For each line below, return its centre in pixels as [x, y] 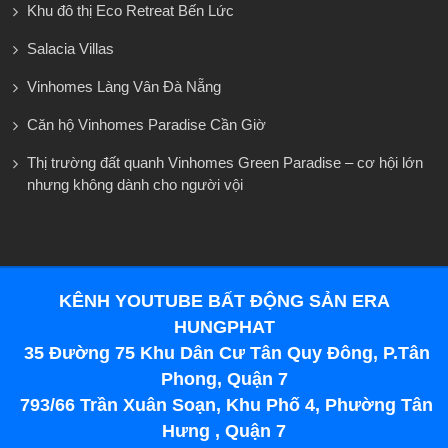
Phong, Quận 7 [224, 378]
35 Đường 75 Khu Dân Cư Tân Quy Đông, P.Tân [224, 352]
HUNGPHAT [224, 326]
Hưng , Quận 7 [224, 430]
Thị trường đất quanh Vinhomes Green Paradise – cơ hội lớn [225, 162]
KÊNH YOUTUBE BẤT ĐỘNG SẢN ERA [224, 300]
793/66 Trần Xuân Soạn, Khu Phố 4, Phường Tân [224, 404]
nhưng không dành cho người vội [135, 184]
